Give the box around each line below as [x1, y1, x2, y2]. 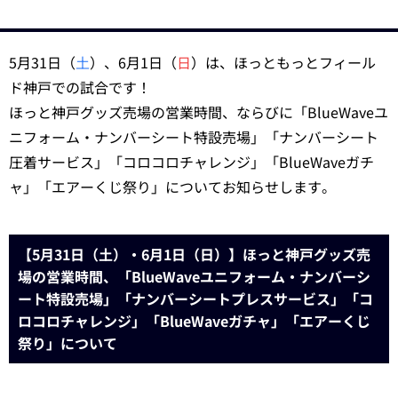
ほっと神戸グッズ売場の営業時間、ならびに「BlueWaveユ [9, 101, 388, 123]
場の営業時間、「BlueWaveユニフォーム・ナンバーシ [18, 266, 370, 287]
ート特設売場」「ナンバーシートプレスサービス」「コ [18, 288, 373, 309]
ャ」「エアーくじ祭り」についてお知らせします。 [9, 176, 336, 197]
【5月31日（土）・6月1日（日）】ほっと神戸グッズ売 [18, 243, 370, 265]
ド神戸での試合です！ [9, 76, 151, 98]
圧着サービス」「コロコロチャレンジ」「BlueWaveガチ [9, 151, 374, 172]
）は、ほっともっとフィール [191, 52, 376, 73]
